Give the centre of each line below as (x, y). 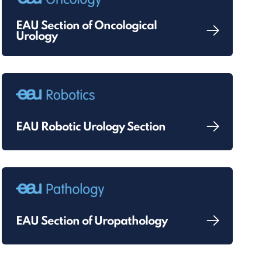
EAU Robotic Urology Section (90, 127)
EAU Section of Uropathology (91, 222)
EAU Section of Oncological (86, 26)
